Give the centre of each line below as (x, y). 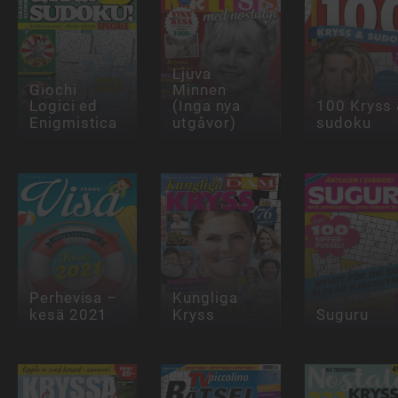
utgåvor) (204, 122)
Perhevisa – (73, 298)
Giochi (53, 90)
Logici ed (64, 106)
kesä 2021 (68, 314)
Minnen (200, 90)
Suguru (342, 314)
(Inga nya (207, 106)
